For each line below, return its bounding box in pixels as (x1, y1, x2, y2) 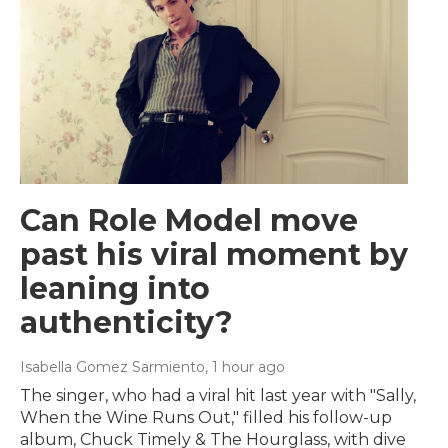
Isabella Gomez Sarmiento (20, 357, 205, 376)
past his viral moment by (20, 235, 408, 273)
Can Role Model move (20, 201, 358, 239)
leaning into (20, 269, 210, 307)
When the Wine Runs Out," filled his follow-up (20, 407, 392, 427)
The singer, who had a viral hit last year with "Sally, (20, 385, 416, 405)
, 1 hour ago (205, 357, 285, 376)
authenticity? (20, 303, 233, 341)
